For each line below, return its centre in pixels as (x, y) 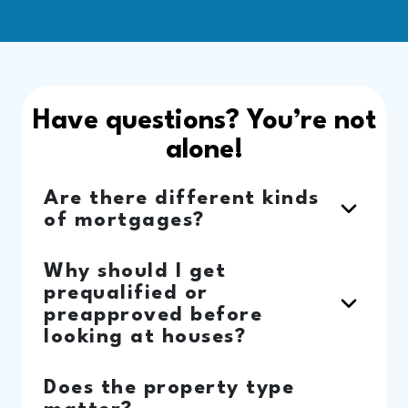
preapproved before (153, 316)
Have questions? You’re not (204, 122)
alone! (204, 151)
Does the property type (169, 388)
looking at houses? (145, 337)
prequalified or (126, 294)
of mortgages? (124, 221)
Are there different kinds (182, 199)
